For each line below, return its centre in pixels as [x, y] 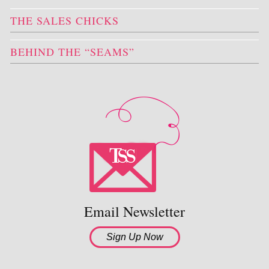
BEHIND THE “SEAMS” [72, 52]
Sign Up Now [134, 237]
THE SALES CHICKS [65, 20]
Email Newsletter [134, 211]
